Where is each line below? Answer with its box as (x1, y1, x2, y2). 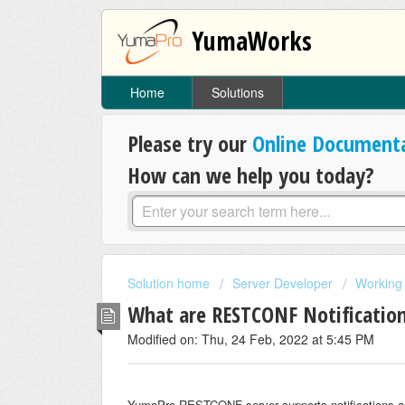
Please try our (127, 128, 252, 159)
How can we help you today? (127, 160, 374, 191)
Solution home (127, 274, 213, 293)
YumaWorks (192, 23, 313, 58)
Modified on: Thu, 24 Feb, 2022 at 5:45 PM (127, 329, 374, 348)
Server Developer (232, 274, 333, 293)
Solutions (211, 83, 264, 102)
